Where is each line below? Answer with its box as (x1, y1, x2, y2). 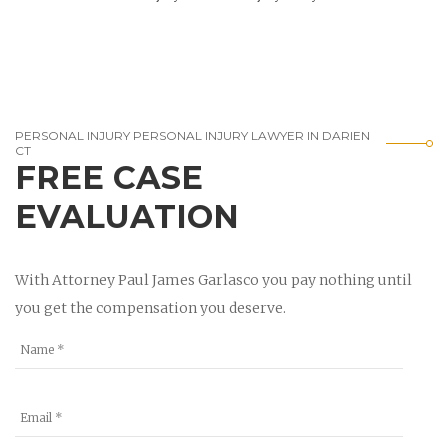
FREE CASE (15, 157, 203, 197)
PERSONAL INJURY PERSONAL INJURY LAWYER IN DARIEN (15, 127, 370, 143)
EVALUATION (15, 196, 239, 236)
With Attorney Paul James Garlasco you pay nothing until (15, 270, 412, 289)
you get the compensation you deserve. (15, 298, 286, 317)
